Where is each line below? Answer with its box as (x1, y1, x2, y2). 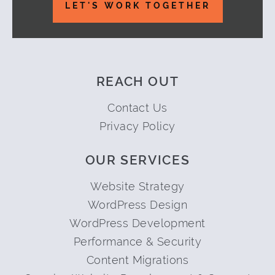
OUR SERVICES (85, 152, 190, 168)
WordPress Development (69, 216, 206, 230)
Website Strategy (90, 179, 185, 193)
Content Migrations (87, 253, 188, 266)
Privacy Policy (99, 119, 176, 133)
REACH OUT (96, 73, 179, 89)
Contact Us (107, 101, 168, 114)
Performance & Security (73, 234, 202, 248)
